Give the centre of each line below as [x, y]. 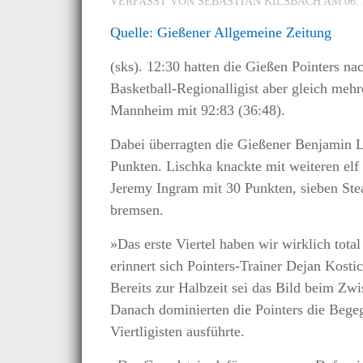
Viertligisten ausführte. [177, 331]
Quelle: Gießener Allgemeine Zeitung [220, 32]
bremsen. [137, 210]
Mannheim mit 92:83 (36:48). [197, 110]
